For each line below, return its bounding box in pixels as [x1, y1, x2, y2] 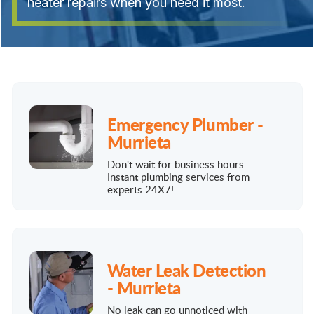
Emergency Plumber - [107, 111, 264, 136]
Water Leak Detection [107, 257, 266, 282]
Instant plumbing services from [107, 169, 250, 184]
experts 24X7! [107, 182, 174, 196]
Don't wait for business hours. [107, 156, 247, 171]
